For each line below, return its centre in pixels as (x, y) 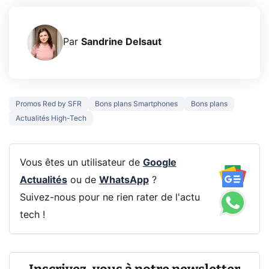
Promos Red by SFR (49, 104)
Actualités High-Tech (51, 118)
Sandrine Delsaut (121, 42)
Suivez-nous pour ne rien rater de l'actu (110, 197)
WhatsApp (124, 180)
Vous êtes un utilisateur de (81, 162)
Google (159, 162)
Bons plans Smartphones (136, 104)
